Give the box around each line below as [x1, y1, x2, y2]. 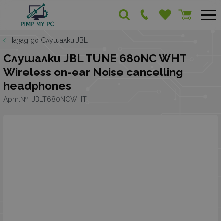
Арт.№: [3, 95, 32, 103]
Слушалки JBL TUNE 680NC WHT [3, 52, 186, 65]
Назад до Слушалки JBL [8, 37, 88, 44]
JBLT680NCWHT [32, 95, 87, 103]
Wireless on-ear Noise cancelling [3, 66, 183, 78]
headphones [3, 79, 71, 92]
